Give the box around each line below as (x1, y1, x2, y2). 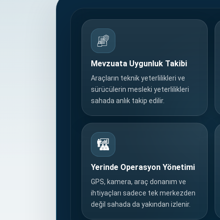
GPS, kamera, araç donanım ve (91, 178, 186, 186)
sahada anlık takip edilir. (91, 97, 165, 105)
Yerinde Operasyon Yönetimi (91, 163, 195, 172)
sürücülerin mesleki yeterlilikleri (91, 85, 189, 93)
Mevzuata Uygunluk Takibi (91, 59, 187, 68)
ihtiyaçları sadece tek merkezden (91, 189, 195, 197)
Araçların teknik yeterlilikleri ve (91, 74, 185, 82)
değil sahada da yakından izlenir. (91, 200, 191, 208)
